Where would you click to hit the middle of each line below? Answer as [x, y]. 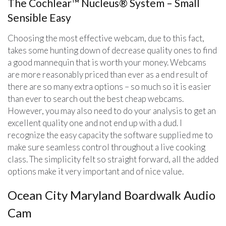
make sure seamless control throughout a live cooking [106, 147]
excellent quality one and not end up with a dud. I [95, 123]
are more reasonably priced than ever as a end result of [108, 74]
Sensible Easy [39, 17]
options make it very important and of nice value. [96, 171]
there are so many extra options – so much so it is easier [109, 86]
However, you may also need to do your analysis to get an [112, 110]
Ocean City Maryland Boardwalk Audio [111, 195]
